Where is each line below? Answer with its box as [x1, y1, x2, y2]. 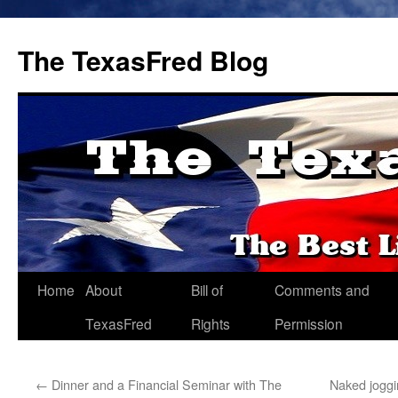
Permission [275, 314, 343, 333]
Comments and [275, 280, 370, 299]
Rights [191, 314, 230, 333]
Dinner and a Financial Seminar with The [48, 375, 282, 394]
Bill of [191, 280, 223, 299]
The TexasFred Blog [18, 41, 268, 79]
